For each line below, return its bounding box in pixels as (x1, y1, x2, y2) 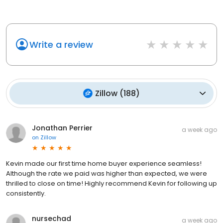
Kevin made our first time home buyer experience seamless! (6, 158, 202, 168)
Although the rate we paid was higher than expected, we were (6, 168, 207, 178)
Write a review (29, 38, 93, 51)
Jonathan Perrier (32, 122, 93, 133)
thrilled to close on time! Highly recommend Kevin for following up (6, 178, 217, 188)
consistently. (6, 188, 46, 198)
